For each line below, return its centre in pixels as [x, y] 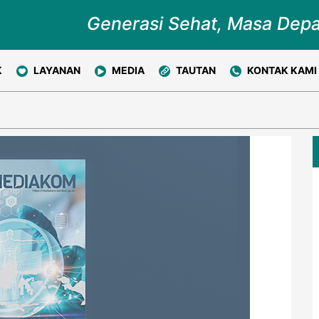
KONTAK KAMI [282, 70]
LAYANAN [57, 70]
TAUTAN [196, 70]
